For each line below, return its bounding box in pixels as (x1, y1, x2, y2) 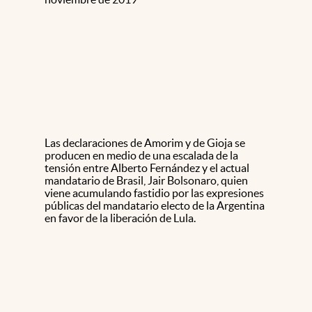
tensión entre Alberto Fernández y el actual (45, 161, 249, 174)
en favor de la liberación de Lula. (45, 211, 196, 224)
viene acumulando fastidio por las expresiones (45, 186, 264, 199)
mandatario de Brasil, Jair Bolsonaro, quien (45, 173, 248, 187)
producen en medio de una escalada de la (45, 148, 238, 162)
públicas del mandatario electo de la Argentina (45, 198, 265, 212)
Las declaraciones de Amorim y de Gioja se (45, 136, 245, 149)
